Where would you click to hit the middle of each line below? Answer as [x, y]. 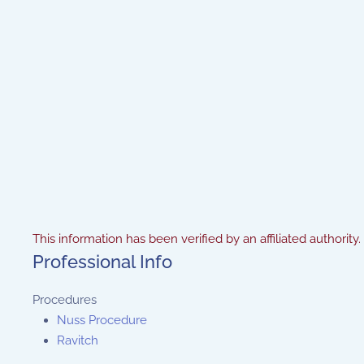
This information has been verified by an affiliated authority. [197, 239]
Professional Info [102, 262]
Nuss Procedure [102, 320]
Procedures [65, 300]
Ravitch [78, 340]
